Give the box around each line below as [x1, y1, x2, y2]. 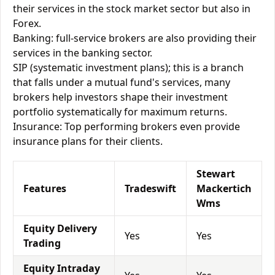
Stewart [196, 167, 235, 180]
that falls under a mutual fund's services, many [13, 76, 230, 89]
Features [23, 182, 66, 195]
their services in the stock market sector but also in [13, 2, 250, 15]
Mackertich [196, 182, 252, 195]
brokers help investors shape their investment [13, 90, 228, 104]
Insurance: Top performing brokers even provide [13, 120, 240, 133]
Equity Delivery [23, 222, 97, 235]
